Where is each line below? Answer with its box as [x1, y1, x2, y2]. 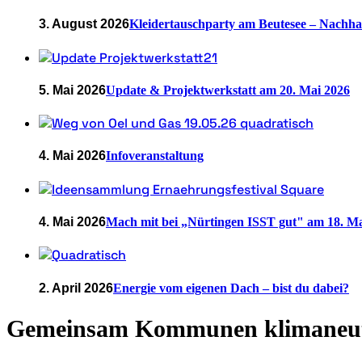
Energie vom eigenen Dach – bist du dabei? [113, 280, 349, 295]
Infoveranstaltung [106, 149, 204, 163]
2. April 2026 [39, 280, 113, 295]
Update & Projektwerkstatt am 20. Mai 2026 [106, 82, 350, 97]
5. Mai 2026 [39, 82, 106, 97]
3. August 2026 [39, 17, 129, 32]
